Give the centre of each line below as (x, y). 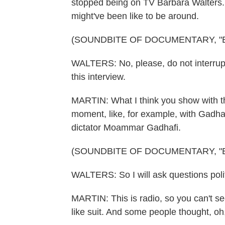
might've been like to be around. (135, 16)
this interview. (98, 77)
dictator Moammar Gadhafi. (126, 128)
